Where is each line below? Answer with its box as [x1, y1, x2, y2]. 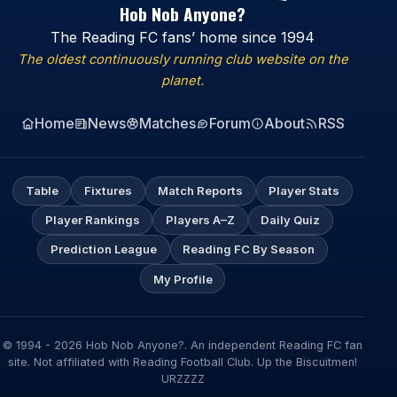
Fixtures [83, 183, 132, 198]
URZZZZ [160, 372, 205, 386]
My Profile [152, 271, 213, 286]
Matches [138, 114, 196, 133]
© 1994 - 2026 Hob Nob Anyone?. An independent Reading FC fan [3, 339, 363, 353]
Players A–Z [166, 213, 236, 228]
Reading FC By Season [183, 242, 315, 257]
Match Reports [158, 183, 244, 198]
